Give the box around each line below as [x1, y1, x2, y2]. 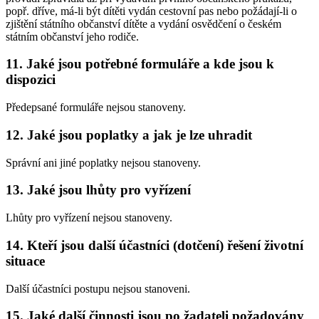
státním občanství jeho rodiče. [6, 30, 139, 43]
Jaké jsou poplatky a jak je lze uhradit [27, 127, 252, 142]
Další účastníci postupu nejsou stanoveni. [6, 282, 190, 295]
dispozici [6, 72, 56, 88]
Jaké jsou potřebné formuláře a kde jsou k [26, 56, 274, 72]
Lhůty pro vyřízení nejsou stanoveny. [6, 211, 172, 224]
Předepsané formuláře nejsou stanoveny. [6, 101, 186, 114]
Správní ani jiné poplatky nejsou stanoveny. [6, 156, 201, 169]
